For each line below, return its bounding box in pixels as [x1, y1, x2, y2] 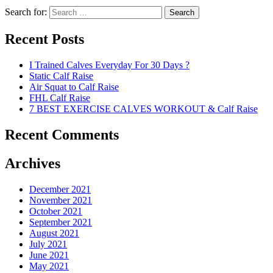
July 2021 [29, 238, 67, 249]
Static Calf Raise [29, 70, 93, 81]
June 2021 [29, 249, 69, 260]
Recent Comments [5, 126, 119, 143]
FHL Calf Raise [29, 92, 90, 103]
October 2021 [29, 205, 82, 216]
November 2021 [29, 194, 92, 205]
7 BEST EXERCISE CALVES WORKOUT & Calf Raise [29, 103, 258, 114]
